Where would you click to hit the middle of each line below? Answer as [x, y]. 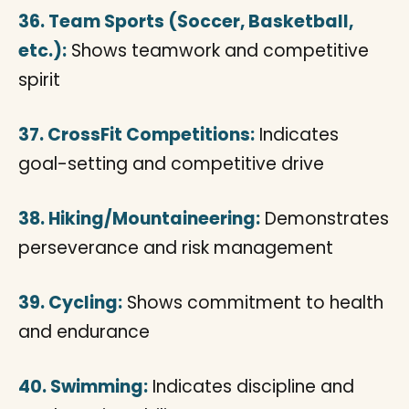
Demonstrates [325, 219]
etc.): [42, 51]
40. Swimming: [83, 387]
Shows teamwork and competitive [218, 51]
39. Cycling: [70, 303]
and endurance [84, 332]
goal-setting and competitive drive [171, 164]
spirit [39, 80]
